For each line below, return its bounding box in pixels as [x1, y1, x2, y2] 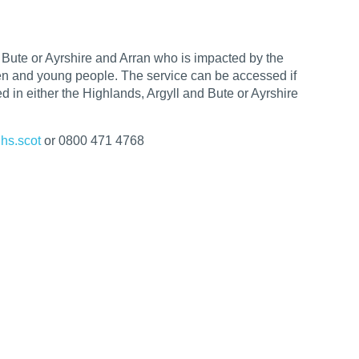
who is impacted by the [154, 51, 284, 65]
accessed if [232, 69, 296, 83]
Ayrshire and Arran [45, 51, 154, 65]
